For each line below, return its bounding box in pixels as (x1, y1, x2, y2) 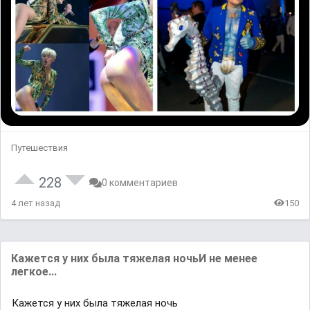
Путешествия (11, 142, 68, 153)
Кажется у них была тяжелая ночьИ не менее (11, 251, 257, 265)
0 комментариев (102, 176, 178, 188)
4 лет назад (11, 197, 60, 208)
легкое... (11, 264, 57, 278)
